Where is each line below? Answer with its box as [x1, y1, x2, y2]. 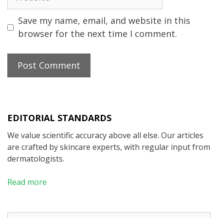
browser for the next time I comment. [18, 28, 177, 40]
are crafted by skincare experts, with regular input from [7, 142, 210, 153]
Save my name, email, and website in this [18, 15, 190, 27]
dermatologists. [7, 153, 64, 164]
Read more [7, 177, 47, 188]
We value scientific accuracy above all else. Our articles [7, 130, 203, 141]
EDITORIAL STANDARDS [7, 112, 111, 124]
